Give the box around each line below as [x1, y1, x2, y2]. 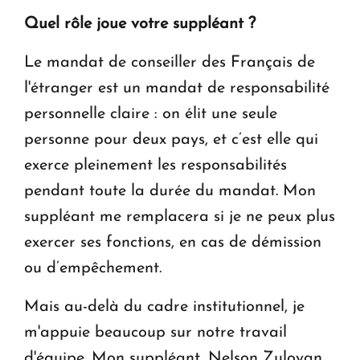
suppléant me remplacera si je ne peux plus [24, 209, 335, 226]
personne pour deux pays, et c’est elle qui [24, 132, 318, 149]
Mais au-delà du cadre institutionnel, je [24, 299, 305, 316]
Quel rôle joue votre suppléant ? [24, 16, 256, 33]
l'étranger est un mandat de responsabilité [24, 80, 329, 97]
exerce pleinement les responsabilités [24, 157, 287, 174]
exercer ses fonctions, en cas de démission [24, 235, 321, 252]
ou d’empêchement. [24, 260, 162, 277]
